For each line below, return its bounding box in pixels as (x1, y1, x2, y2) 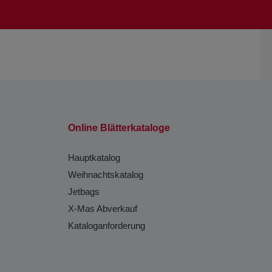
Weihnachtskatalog (68, 169, 143, 180)
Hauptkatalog (68, 152, 120, 163)
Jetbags (68, 186, 100, 197)
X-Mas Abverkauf (68, 203, 137, 214)
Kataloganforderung (68, 220, 145, 231)
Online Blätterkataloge (68, 123, 170, 134)
